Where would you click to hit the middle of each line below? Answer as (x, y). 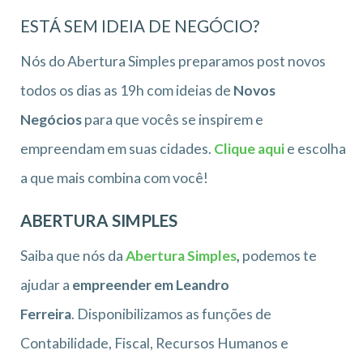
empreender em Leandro (151, 284)
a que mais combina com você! (114, 177)
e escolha (315, 148)
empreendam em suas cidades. (117, 148)
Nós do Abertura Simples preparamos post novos (173, 61)
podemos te (278, 255)
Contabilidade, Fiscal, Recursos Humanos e (154, 343)
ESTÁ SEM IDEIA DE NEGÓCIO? (140, 26)
